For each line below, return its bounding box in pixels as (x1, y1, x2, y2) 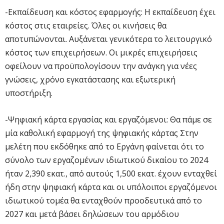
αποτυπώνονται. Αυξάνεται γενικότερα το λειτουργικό (5, 33, 212, 44)
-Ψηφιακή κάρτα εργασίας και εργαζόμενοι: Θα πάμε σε (5, 113, 212, 125)
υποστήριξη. (5, 87, 52, 98)
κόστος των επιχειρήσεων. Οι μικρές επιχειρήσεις (5, 46, 197, 58)
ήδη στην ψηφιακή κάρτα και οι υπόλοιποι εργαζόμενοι (5, 181, 217, 192)
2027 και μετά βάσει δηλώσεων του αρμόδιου (5, 208, 179, 219)
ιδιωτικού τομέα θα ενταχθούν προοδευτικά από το (5, 194, 202, 206)
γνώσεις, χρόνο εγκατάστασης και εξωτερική (5, 73, 175, 85)
